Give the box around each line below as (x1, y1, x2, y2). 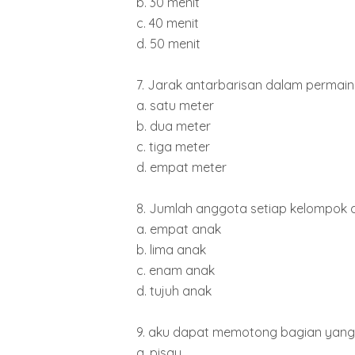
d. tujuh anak (136, 282, 212, 299)
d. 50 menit (136, 35, 200, 52)
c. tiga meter (136, 138, 210, 155)
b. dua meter (136, 117, 211, 134)
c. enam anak (136, 261, 215, 278)
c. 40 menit (136, 14, 199, 31)
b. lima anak (136, 241, 206, 258)
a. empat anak (136, 220, 221, 237)
